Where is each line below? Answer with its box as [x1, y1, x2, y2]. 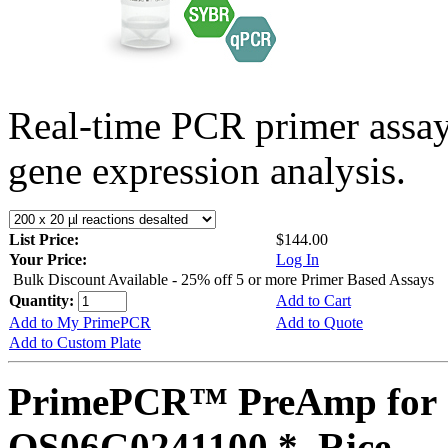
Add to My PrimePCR [9, 313, 151, 331]
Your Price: [9, 250, 87, 268]
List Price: [9, 230, 83, 248]
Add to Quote [276, 313, 363, 331]
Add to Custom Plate [9, 333, 141, 351]
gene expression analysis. [8, 148, 406, 192]
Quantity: [9, 291, 78, 309]
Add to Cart [276, 291, 351, 309]
